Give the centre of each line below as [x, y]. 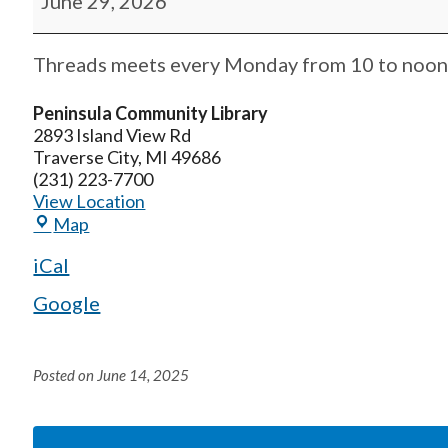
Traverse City [86, 157]
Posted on [64, 375]
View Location [89, 201]
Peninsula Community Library [151, 113]
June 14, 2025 [143, 375]
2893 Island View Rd [112, 135]
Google [67, 303]
